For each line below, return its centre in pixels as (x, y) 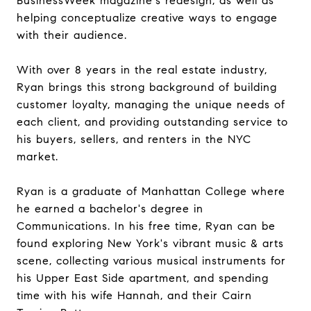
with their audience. (72, 35)
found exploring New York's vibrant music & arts (150, 243)
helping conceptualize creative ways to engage (147, 17)
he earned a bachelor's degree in (110, 208)
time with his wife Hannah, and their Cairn (134, 295)
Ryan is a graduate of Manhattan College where (151, 191)
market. (37, 156)
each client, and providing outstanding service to (152, 121)
